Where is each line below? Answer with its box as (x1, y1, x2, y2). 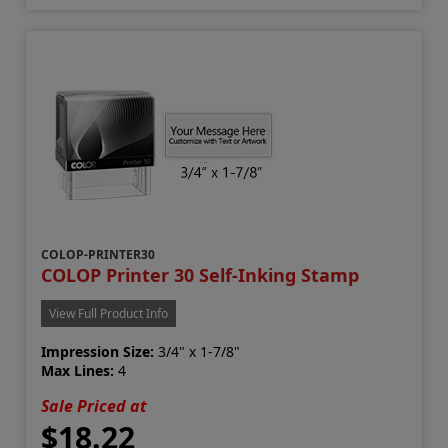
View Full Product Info (49, 304, 169, 322)
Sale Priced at (41, 394, 148, 417)
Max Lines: (41, 360, 115, 380)
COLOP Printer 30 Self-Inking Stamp (41, 262, 360, 287)
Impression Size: (41, 341, 155, 361)
